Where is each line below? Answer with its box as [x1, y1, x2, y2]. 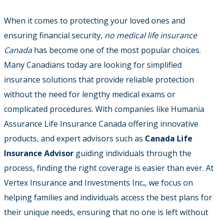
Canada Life [145, 133, 192, 144]
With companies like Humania [95, 103, 204, 114]
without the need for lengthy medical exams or [4, 88, 175, 100]
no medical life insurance [105, 29, 197, 41]
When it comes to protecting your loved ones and [4, 15, 185, 26]
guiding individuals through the [74, 147, 192, 159]
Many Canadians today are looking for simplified [4, 59, 182, 70]
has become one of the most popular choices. [32, 44, 201, 55]
